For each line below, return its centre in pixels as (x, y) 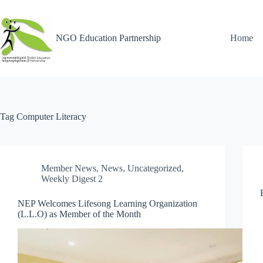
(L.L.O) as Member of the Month (79, 214)
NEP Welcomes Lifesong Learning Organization (107, 203)
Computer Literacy (50, 117)
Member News (69, 168)
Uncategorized (154, 168)
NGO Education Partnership (108, 38)
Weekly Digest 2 (72, 179)
